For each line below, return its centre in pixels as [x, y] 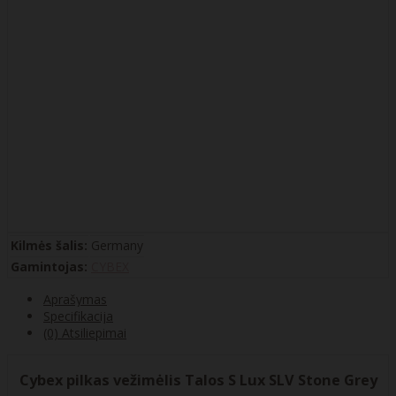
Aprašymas [75, 300]
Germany [117, 246]
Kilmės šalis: [49, 246]
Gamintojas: [49, 267]
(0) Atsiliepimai [85, 333]
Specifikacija [78, 316]
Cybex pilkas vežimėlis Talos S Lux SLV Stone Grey [198, 380]
